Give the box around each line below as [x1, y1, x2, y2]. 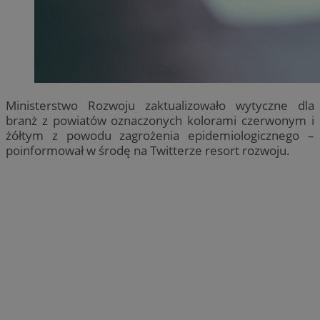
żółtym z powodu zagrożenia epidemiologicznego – [6, 126, 314, 144]
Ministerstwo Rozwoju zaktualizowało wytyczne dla [6, 96, 314, 114]
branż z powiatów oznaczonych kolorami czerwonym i [6, 111, 314, 129]
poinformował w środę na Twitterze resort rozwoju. [6, 141, 290, 159]
